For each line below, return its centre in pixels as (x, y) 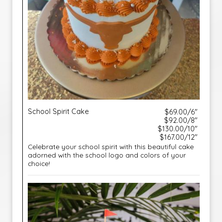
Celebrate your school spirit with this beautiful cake (111, 146)
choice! (39, 163)
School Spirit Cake (58, 111)
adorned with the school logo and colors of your (107, 155)
